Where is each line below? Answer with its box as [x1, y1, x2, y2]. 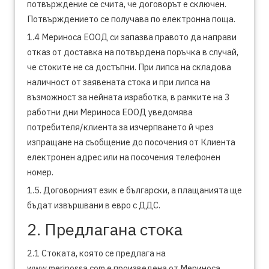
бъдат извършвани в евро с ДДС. [27, 199, 160, 211]
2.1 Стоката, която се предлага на [27, 247, 166, 259]
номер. [27, 166, 53, 178]
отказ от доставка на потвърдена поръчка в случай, [27, 46, 238, 58]
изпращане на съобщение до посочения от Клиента [27, 136, 235, 148]
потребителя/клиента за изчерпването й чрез [27, 121, 214, 133]
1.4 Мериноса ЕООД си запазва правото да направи [27, 31, 237, 43]
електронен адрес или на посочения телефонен [27, 151, 220, 163]
